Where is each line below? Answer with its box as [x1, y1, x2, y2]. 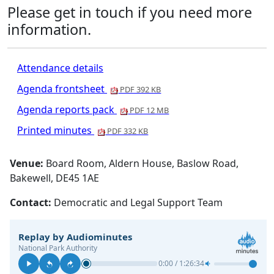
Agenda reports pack [17, 103, 117, 116]
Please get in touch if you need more [7, 2, 252, 22]
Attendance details [17, 61, 103, 75]
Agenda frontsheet [17, 82, 107, 95]
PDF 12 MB [128, 105, 169, 116]
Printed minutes [17, 124, 94, 137]
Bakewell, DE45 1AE [10, 171, 100, 185]
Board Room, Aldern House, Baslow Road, [46, 157, 239, 170]
